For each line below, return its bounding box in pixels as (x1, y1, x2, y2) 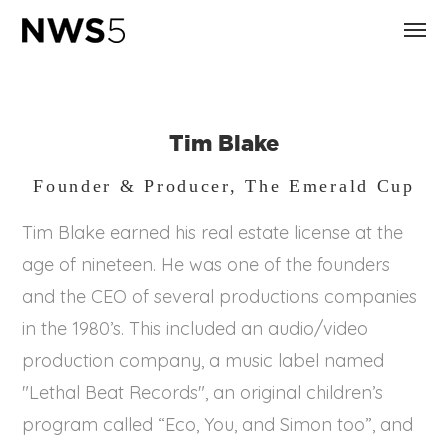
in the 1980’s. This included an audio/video (22, 317, 369, 340)
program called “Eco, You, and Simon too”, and (22, 413, 414, 436)
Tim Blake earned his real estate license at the (22, 221, 404, 244)
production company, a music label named (22, 349, 385, 372)
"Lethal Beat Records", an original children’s (22, 381, 384, 404)
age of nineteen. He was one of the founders (22, 253, 391, 276)
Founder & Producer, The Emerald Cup (33, 176, 415, 196)
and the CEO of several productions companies (22, 285, 418, 308)
